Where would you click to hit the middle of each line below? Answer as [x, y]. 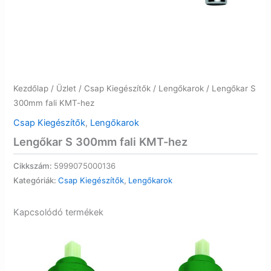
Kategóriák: [36, 180]
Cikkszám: [34, 165]
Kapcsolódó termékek [59, 213]
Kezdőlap [31, 89]
